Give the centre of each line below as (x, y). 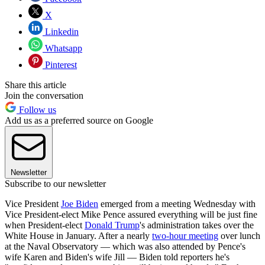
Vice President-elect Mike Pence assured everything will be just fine (131, 215)
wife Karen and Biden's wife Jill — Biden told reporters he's (117, 257)
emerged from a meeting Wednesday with (177, 204)
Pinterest (60, 65)
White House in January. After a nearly (78, 236)
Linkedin (61, 32)
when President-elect (45, 225)
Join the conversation (44, 96)
